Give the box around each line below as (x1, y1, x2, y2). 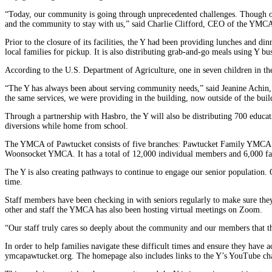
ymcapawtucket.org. (5, 251, 74, 260)
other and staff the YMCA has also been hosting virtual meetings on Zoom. (5, 205, 262, 214)
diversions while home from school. (5, 121, 128, 131)
